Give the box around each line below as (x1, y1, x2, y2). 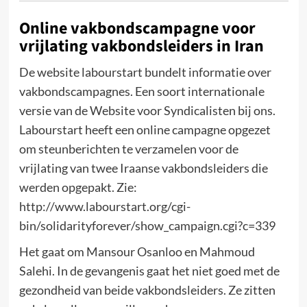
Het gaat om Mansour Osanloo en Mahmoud (19, 244, 255, 259)
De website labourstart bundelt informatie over (19, 64, 271, 79)
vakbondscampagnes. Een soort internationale (19, 84, 265, 99)
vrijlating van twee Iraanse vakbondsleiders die (19, 160, 268, 175)
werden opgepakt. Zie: (19, 180, 137, 195)
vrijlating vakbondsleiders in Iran (19, 34, 264, 58)
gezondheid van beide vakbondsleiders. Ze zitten (19, 282, 275, 297)
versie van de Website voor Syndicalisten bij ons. (19, 103, 275, 118)
